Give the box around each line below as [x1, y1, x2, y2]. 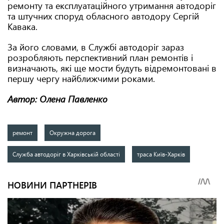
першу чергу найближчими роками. [7, 72, 155, 85]
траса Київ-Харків [137, 150, 185, 158]
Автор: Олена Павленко [7, 93, 107, 105]
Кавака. [7, 20, 37, 33]
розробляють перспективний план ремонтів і [7, 51, 193, 64]
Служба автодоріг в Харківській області [12, 150, 120, 158]
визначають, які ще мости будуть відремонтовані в [7, 62, 216, 74]
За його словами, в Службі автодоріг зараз [7, 41, 184, 53]
